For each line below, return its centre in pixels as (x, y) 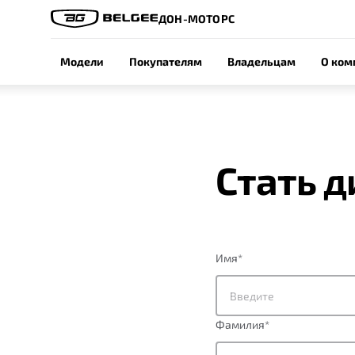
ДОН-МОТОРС (197, 19)
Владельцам (261, 61)
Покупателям (166, 61)
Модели (82, 61)
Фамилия (240, 324)
